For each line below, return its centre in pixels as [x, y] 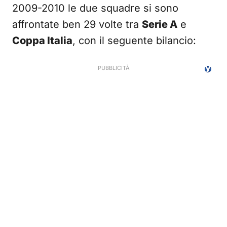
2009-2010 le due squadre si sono [95, 8]
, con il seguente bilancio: [134, 41]
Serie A [160, 24]
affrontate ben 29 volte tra [77, 24]
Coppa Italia [42, 41]
